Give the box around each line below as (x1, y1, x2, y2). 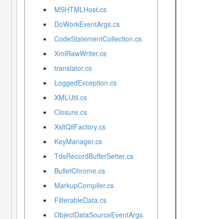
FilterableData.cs (54, 195, 107, 205)
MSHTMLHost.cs (54, 4, 107, 15)
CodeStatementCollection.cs (54, 34, 142, 44)
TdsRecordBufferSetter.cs (54, 151, 133, 161)
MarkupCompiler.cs (54, 180, 114, 191)
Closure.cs (54, 107, 87, 117)
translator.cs (54, 63, 92, 73)
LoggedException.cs (54, 78, 117, 88)
